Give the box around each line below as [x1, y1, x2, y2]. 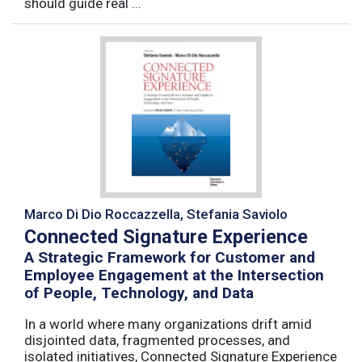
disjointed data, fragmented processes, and [24, 332, 290, 349]
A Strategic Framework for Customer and [24, 248, 315, 267]
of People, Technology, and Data [24, 284, 254, 303]
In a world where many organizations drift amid [24, 316, 312, 333]
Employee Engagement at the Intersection [24, 266, 324, 285]
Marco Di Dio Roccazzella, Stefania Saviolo [24, 205, 288, 222]
